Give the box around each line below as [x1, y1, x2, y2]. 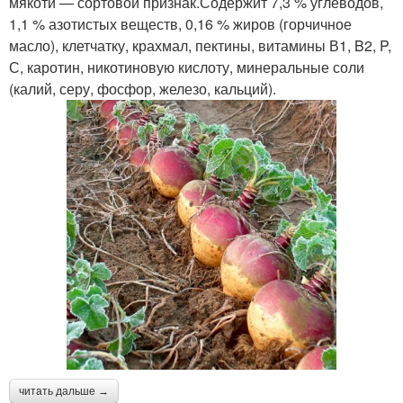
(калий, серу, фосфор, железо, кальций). [9, 78, 276, 99]
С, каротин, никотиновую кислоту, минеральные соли [9, 57, 364, 77]
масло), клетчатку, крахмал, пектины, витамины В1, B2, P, [9, 35, 391, 56]
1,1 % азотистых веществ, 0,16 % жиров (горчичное [9, 13, 352, 34]
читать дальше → [19, 385, 109, 398]
